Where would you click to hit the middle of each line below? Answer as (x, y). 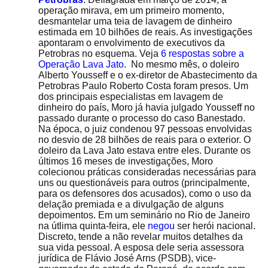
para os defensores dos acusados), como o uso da (145, 194)
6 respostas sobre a (202, 54)
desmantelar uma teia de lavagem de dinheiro (135, 21)
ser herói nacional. (216, 226)
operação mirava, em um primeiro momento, (131, 10)
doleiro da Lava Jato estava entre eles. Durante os (144, 150)
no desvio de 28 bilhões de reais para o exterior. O (144, 140)
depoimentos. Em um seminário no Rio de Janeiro (144, 215)
